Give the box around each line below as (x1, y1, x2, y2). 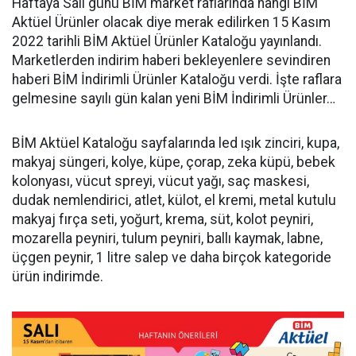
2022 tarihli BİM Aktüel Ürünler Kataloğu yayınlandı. (12, 33, 322, 49)
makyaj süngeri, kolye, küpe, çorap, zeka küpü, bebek (12, 154, 335, 170)
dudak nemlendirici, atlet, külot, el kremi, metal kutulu (12, 192, 336, 208)
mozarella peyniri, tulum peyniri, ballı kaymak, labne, (12, 230, 323, 246)
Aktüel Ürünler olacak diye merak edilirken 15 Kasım (12, 14, 331, 30)
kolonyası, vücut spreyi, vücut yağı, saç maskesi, (12, 173, 309, 189)
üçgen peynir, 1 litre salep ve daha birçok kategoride (12, 250, 331, 265)
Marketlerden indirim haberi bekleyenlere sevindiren (12, 52, 331, 68)
